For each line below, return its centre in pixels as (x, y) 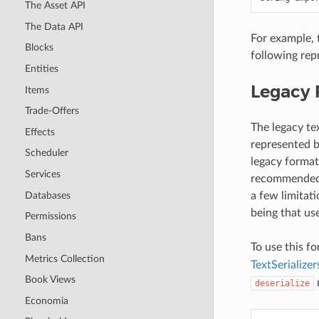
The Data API (54, 26)
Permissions (50, 216)
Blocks (39, 48)
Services (42, 174)
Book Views (50, 280)
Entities (41, 68)
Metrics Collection (64, 258)
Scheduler (46, 153)
